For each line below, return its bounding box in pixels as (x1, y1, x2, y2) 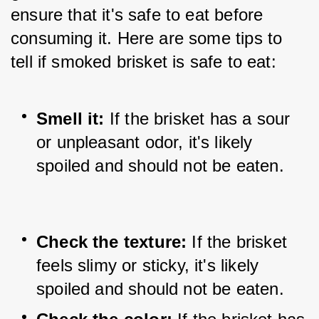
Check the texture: (36, 232, 192, 251)
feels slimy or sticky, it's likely (36, 256, 259, 275)
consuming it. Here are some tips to (11, 28, 283, 48)
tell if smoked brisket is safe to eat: (11, 52, 276, 71)
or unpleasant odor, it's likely (36, 132, 253, 152)
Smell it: (36, 109, 105, 128)
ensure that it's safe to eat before (11, 5, 263, 24)
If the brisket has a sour (104, 109, 291, 128)
